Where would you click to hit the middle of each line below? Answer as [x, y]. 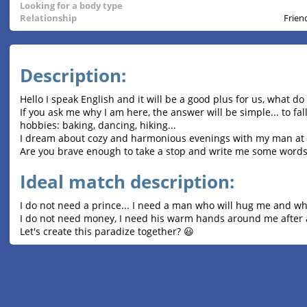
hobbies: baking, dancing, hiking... [98, 125]
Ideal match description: [127, 182]
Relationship [48, 18]
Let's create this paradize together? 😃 [107, 232]
